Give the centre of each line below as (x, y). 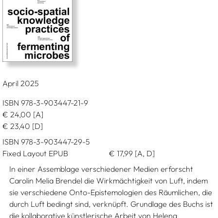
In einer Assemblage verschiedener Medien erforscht (101, 169)
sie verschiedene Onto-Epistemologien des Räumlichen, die (111, 192)
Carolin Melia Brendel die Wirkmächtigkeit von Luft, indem (109, 181)
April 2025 (20, 83)
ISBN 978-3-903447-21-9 (45, 103)
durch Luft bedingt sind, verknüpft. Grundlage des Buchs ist (111, 204)
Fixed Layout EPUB (35, 153)
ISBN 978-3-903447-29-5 (46, 142)
